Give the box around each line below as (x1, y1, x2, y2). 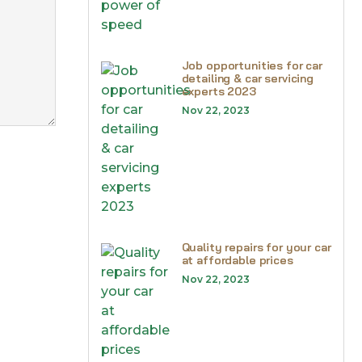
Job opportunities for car (181, 58, 322, 73)
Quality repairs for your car (181, 240, 331, 255)
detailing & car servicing (181, 71, 314, 86)
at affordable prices (181, 253, 293, 267)
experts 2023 (181, 84, 256, 99)
